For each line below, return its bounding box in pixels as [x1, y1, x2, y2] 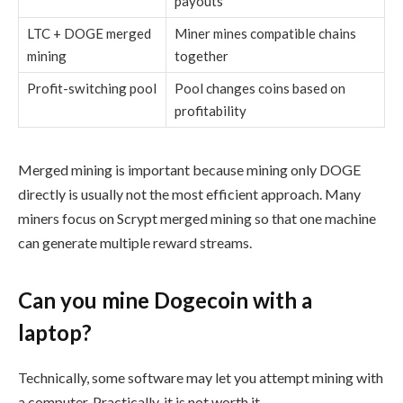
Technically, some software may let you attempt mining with [18, 368, 383, 386]
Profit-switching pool [27, 80, 157, 97]
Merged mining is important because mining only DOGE [18, 161, 361, 179]
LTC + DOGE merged [27, 25, 151, 42]
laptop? [18, 318, 92, 345]
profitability [175, 103, 246, 120]
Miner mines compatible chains [175, 25, 356, 42]
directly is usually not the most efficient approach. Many [18, 185, 361, 203]
